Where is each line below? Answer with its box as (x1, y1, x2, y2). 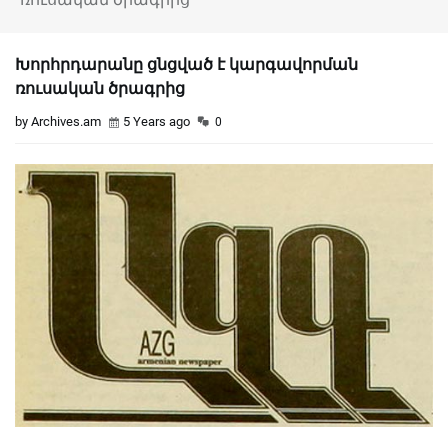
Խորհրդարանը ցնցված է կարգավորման (15, 55, 358, 74)
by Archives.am (15, 114, 101, 129)
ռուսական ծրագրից (15, 79, 185, 98)
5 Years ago (123, 114, 190, 129)
